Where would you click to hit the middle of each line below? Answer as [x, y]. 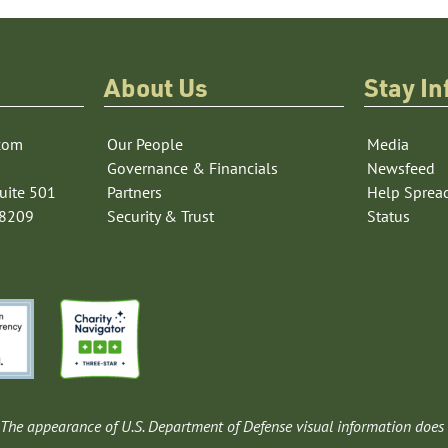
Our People [144, 144]
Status [389, 216]
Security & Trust [160, 216]
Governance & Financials [192, 168]
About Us [155, 86]
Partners [134, 192]
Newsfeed [401, 168]
